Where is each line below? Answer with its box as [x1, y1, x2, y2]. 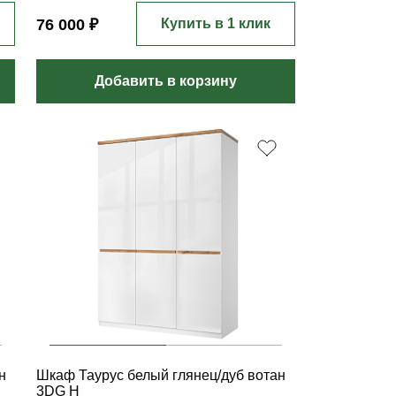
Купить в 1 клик [160, 16, 270, 31]
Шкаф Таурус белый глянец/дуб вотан [36, 368, 286, 383]
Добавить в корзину [95, 73, 238, 88]
